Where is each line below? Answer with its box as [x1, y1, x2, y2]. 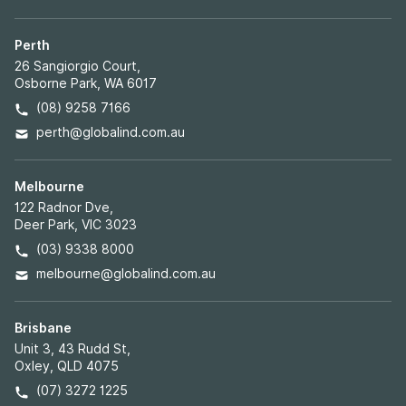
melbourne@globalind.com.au [36, 266, 216, 281]
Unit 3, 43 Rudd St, [14, 342, 130, 356]
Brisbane [14, 321, 72, 335]
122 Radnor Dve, [14, 200, 113, 215]
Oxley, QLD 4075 [14, 359, 119, 373]
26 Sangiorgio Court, [14, 59, 140, 73]
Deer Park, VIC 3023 [14, 217, 137, 232]
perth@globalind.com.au [36, 125, 185, 140]
